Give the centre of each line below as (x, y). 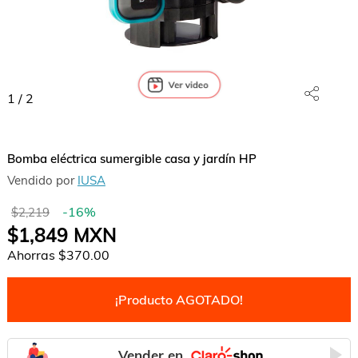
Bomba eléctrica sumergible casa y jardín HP (131, 159)
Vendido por (42, 180)
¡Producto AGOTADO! (179, 300)
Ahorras (32, 255)
